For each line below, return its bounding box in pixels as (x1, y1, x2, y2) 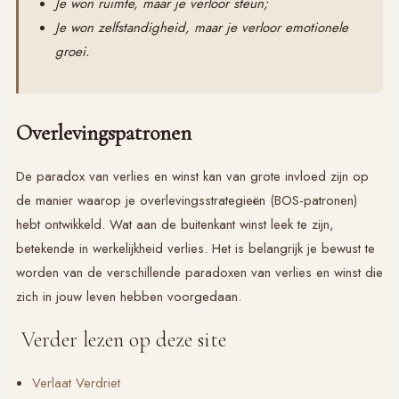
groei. (54, 42, 90, 62)
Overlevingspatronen (16, 120, 191, 147)
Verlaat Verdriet (32, 372, 120, 393)
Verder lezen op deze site (16, 327, 226, 354)
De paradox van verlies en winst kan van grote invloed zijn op (16, 167, 369, 187)
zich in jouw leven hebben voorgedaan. (16, 287, 241, 307)
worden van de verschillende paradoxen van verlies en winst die (16, 263, 383, 283)
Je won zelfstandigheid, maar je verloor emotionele (54, 18, 348, 38)
